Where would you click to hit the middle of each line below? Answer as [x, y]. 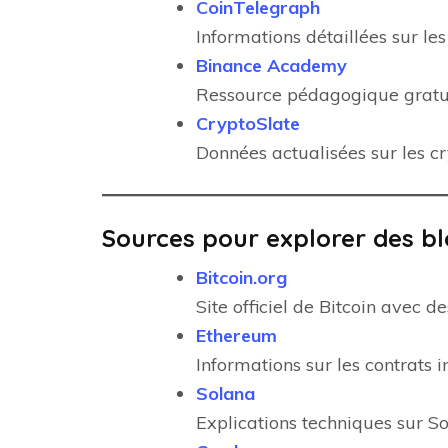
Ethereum [236, 335]
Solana [225, 393]
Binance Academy [271, 65]
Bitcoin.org [241, 277]
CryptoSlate [248, 123]
